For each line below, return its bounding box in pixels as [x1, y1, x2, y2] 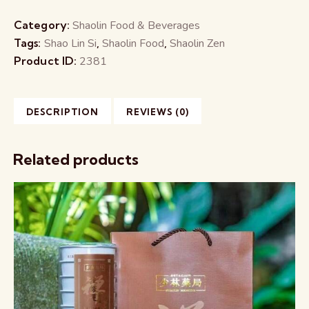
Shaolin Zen [170, 35, 226, 51]
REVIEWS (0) [126, 106, 189, 117]
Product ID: [14, 53, 80, 68]
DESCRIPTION [26, 106, 99, 117]
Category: [14, 17, 72, 32]
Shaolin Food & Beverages [72, 17, 200, 33]
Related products [13, 150, 139, 170]
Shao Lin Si [43, 35, 97, 51]
